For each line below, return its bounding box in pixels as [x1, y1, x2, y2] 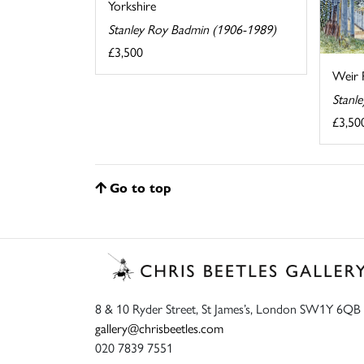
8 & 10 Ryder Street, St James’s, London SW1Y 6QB [95, 298, 361, 318]
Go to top [110, 178, 171, 197]
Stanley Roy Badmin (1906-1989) [108, 19, 276, 38]
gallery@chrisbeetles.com [95, 318, 223, 337]
